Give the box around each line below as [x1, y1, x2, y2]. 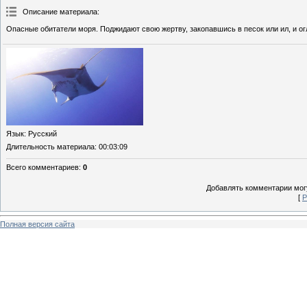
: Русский [24, 129, 57, 138]
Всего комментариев [6, 162, 79, 171]
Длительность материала [6, 142, 95, 151]
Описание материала [23, 8, 97, 16]
